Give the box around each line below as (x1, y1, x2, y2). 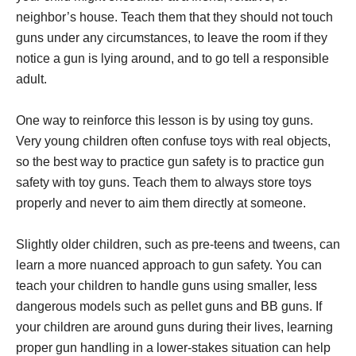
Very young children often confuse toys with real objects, (16, 134, 331, 149)
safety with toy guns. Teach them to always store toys (16, 176, 311, 190)
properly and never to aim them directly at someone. (16, 196, 306, 211)
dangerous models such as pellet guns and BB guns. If (16, 300, 322, 314)
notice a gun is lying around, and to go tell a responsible (16, 52, 329, 66)
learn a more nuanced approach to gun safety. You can (16, 258, 322, 273)
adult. (16, 72, 47, 87)
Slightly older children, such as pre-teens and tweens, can (16, 238, 340, 252)
